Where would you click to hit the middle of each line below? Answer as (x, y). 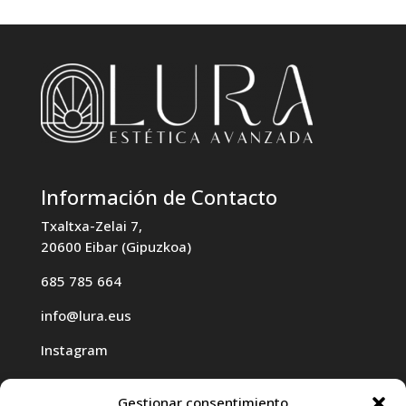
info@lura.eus (86, 315)
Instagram (74, 349)
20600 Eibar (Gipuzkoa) (116, 246)
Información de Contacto (159, 196)
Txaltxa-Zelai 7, (91, 225)
